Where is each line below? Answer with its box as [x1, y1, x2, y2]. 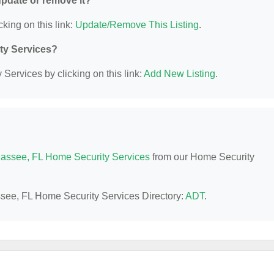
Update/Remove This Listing [75, 20, 199, 30]
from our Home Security [150, 152, 254, 162]
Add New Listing [144, 68, 215, 79]
